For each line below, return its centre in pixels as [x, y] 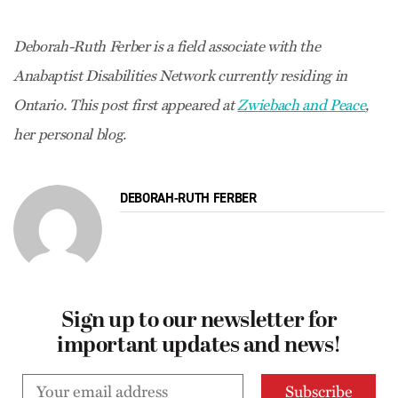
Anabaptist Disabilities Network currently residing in [180, 76]
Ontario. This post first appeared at [126, 105]
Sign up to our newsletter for [199, 322]
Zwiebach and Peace [302, 105]
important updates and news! [199, 346]
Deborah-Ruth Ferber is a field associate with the [167, 47]
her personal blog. [70, 135]
